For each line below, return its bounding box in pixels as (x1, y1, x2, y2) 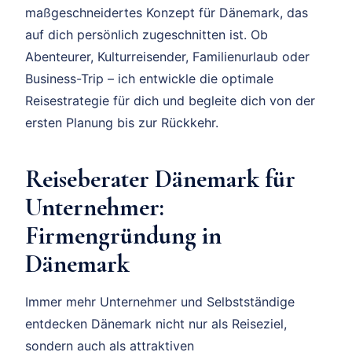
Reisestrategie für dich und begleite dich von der (25, 92, 315, 108)
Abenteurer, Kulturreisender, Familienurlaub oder (25, 48, 310, 64)
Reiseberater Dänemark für (25, 163, 295, 194)
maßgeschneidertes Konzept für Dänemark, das (25, 4, 308, 20)
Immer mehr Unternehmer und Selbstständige (25, 293, 295, 310)
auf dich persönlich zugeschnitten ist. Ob (25, 26, 268, 42)
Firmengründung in (25, 219, 222, 251)
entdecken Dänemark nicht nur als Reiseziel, (25, 315, 287, 332)
